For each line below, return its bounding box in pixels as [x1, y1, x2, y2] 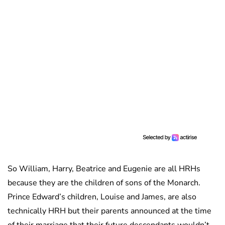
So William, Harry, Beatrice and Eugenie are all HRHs [8, 163, 200, 175]
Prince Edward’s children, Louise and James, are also [8, 191, 196, 203]
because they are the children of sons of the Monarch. [8, 177, 200, 189]
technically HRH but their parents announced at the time [8, 205, 211, 217]
